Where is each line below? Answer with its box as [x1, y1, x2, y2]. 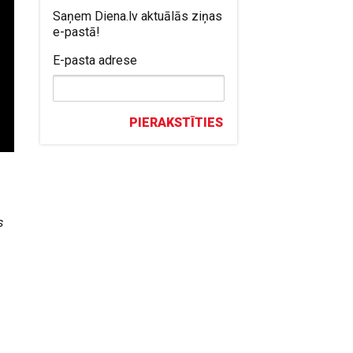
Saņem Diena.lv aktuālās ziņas [53, 9, 223, 24]
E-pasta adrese [53, 53, 138, 68]
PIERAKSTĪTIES [129, 115, 224, 130]
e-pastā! [53, 24, 101, 39]
